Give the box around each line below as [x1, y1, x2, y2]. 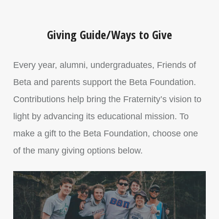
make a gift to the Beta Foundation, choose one [13, 129, 198, 138]
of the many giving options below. [13, 146, 143, 155]
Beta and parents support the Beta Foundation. [13, 77, 196, 87]
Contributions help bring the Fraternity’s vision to [13, 94, 201, 104]
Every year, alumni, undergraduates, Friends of [13, 60, 196, 70]
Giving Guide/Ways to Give [46, 26, 172, 43]
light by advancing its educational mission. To [13, 111, 189, 121]
